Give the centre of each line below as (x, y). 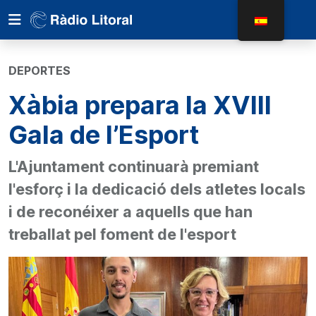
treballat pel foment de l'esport (122, 234)
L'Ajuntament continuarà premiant (134, 166)
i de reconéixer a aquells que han (130, 212)
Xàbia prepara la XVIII (140, 105)
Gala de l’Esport (104, 135)
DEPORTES (39, 71)
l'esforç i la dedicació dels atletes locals (157, 189)
